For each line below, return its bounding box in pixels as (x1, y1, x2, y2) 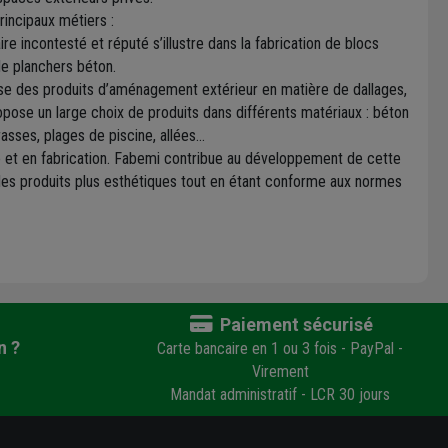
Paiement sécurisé (216, 314, 373, 336)
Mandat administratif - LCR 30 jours (170, 385, 390, 405)
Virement (251, 362, 309, 382)
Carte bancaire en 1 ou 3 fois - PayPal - (157, 339, 403, 359)
